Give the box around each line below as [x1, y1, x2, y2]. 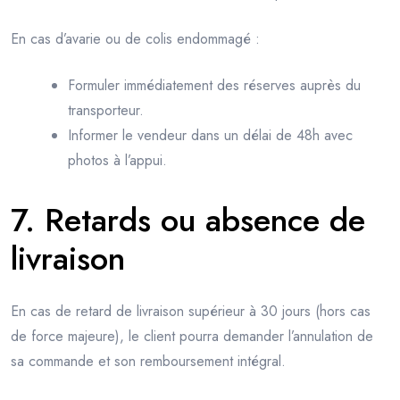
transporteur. [68, 100, 144, 121]
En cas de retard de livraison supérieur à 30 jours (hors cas [11, 301, 371, 322]
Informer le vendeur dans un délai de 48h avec [68, 125, 353, 146]
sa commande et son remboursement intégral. [11, 351, 286, 372]
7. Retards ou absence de [11, 196, 365, 245]
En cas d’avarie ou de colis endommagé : [11, 29, 260, 50]
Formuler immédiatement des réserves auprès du [68, 75, 361, 96]
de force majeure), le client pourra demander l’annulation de [11, 326, 373, 347]
